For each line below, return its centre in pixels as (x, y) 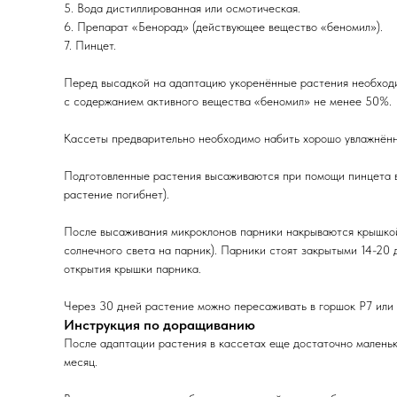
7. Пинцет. (90, 45)
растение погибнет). (117, 194)
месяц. (81, 361)
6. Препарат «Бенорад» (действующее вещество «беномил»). (223, 26)
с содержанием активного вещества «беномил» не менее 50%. (228, 101)
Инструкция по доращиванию (160, 324)
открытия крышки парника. (132, 268)
